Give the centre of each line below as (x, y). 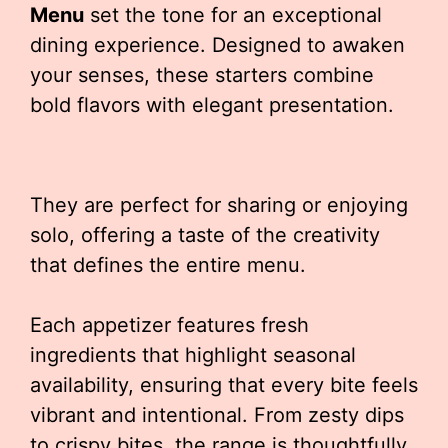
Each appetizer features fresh (169, 325)
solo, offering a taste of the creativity (205, 235)
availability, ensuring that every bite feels (224, 385)
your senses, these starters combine (202, 75)
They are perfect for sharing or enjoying (219, 205)
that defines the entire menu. (168, 265)
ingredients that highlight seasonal (193, 355)
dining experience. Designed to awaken (217, 45)
